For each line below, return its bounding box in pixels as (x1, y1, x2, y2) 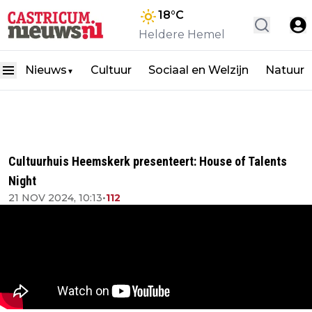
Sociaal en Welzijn (148, 63, 249, 77)
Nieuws (25, 63, 67, 77)
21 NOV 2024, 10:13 (8, 192, 102, 204)
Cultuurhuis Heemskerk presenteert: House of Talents (8, 154, 287, 169)
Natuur (265, 63, 304, 77)
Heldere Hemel (139, 28, 225, 41)
